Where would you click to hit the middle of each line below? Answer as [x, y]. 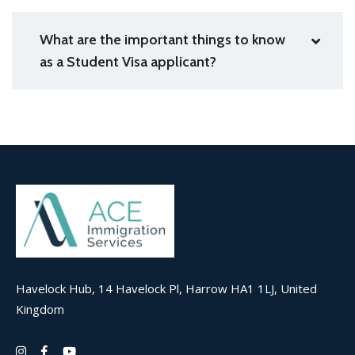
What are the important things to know [162, 39]
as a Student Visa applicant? [128, 61]
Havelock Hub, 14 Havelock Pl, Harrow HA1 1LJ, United [166, 288]
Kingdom [40, 309]
